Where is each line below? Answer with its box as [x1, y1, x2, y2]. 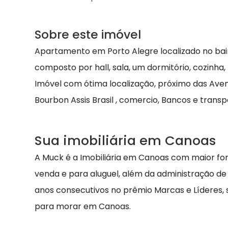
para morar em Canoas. [35, 201, 131, 213]
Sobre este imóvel [35, 26, 141, 43]
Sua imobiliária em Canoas [35, 131, 216, 150]
